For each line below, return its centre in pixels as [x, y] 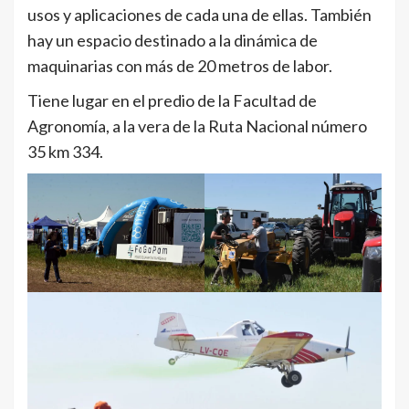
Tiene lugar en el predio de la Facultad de [172, 101]
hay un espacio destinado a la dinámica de [173, 41]
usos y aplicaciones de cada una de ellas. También [199, 15]
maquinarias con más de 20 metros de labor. [180, 66]
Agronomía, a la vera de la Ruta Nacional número [197, 126]
